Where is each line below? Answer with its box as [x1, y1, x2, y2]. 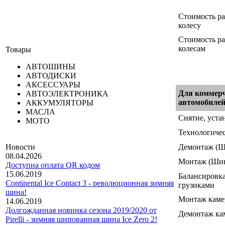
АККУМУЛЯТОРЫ [26, 98, 93, 107]
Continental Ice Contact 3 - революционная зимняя [6, 179, 174, 187]
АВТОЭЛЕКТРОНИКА [26, 89, 108, 98]
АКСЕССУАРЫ [26, 80, 80, 89]
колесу [178, 21, 201, 30]
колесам [178, 44, 205, 53]
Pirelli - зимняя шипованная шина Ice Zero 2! [6, 215, 157, 223]
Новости [6, 143, 35, 151]
